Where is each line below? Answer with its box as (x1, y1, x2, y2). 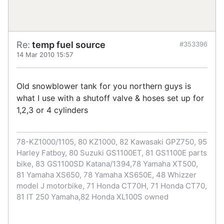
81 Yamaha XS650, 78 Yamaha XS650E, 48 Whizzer (16, 169, 196, 179)
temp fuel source (30, 39, 105, 50)
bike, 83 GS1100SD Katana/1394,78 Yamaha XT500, (16, 158, 198, 168)
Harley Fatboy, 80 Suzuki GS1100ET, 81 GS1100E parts (16, 147, 207, 157)
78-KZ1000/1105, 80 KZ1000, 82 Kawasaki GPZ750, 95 (16, 136, 207, 146)
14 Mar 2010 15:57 (16, 50, 73, 58)
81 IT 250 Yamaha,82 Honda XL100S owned (16, 191, 168, 201)
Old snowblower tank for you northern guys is (16, 80, 191, 91)
